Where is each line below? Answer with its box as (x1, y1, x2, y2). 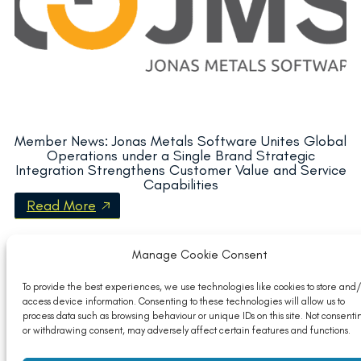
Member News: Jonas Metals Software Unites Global (15, 132, 346, 150)
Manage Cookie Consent (132, 247, 268, 262)
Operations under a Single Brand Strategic (46, 147, 315, 164)
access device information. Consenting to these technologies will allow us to (23, 296, 345, 307)
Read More (27, 197, 96, 214)
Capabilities (143, 176, 218, 193)
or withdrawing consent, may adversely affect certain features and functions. (23, 325, 351, 336)
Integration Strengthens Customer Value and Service (15, 161, 346, 179)
